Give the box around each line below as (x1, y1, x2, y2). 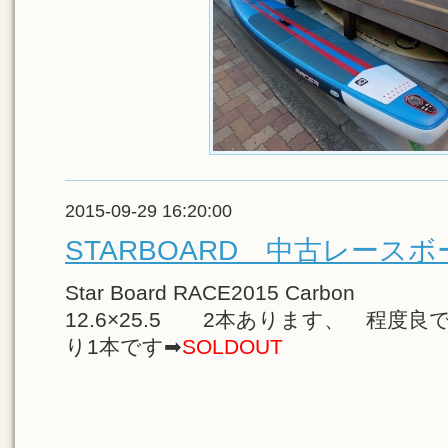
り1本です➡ (65, 335, 182, 358)
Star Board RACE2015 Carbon (65, 281, 382, 304)
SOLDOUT (182, 335, 283, 358)
